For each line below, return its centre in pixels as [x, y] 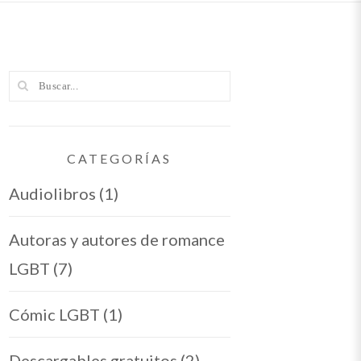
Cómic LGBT [54, 315]
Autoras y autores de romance [116, 240]
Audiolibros [52, 194]
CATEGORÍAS [120, 159]
